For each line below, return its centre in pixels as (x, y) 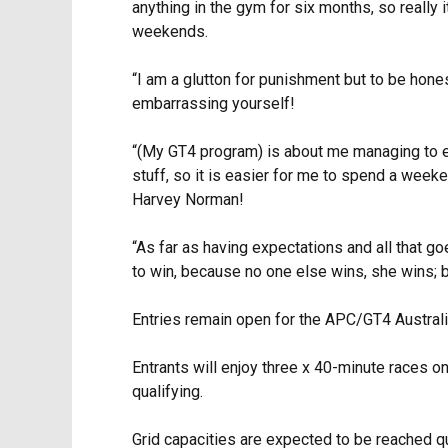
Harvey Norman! (188, 199)
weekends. (170, 31)
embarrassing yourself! (213, 103)
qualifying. (167, 391)
